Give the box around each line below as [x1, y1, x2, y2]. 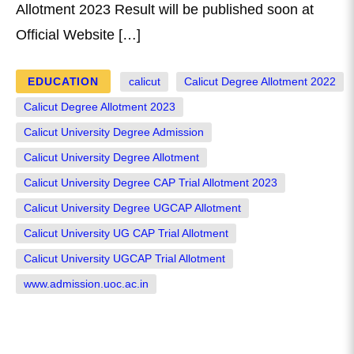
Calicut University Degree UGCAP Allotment [24, 202, 242, 215]
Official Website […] [16, 26, 141, 43]
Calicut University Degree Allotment [24, 152, 200, 164]
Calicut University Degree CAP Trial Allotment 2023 [24, 177, 278, 190]
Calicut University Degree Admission [24, 126, 205, 139]
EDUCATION [28, 75, 99, 88]
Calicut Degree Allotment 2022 [183, 76, 336, 88]
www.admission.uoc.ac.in [24, 278, 149, 291]
